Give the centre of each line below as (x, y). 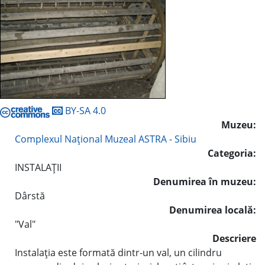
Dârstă (30, 195)
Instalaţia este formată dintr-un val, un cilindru (118, 252)
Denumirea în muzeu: (205, 181)
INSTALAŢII (38, 167)
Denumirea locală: (213, 210)
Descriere (234, 238)
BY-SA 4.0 (84, 110)
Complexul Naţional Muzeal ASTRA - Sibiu (106, 139)
